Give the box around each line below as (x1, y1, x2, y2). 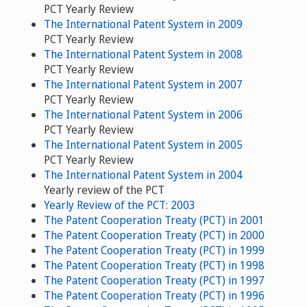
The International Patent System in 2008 (44, 46, 243, 62)
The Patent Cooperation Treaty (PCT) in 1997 (44, 272, 265, 288)
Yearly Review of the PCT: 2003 (44, 197, 195, 212)
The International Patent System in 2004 (44, 167, 243, 182)
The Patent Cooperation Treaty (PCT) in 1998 (44, 257, 265, 273)
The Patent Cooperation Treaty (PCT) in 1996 (44, 287, 265, 303)
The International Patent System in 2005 (44, 136, 243, 152)
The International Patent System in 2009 (44, 16, 243, 32)
